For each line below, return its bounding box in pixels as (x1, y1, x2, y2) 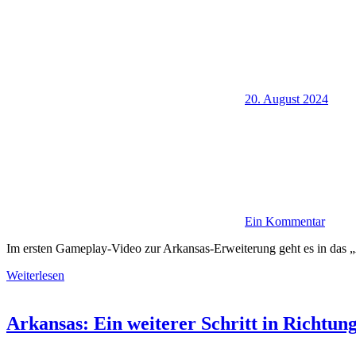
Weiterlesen (6, 269, 64, 283)
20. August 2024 (245, 92, 328, 106)
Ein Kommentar (245, 215, 325, 229)
